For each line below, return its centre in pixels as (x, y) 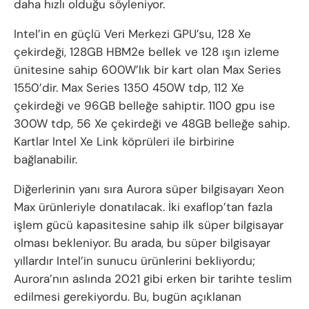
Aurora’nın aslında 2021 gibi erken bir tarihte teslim (153, 278)
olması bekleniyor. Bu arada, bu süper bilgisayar (142, 242)
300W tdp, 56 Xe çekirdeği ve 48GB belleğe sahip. (152, 123)
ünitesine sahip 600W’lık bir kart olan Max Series (148, 69)
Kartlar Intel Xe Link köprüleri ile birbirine (124, 141)
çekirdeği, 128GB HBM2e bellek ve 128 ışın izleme (147, 51)
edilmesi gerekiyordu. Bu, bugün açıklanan (128, 296)
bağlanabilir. (46, 159)
